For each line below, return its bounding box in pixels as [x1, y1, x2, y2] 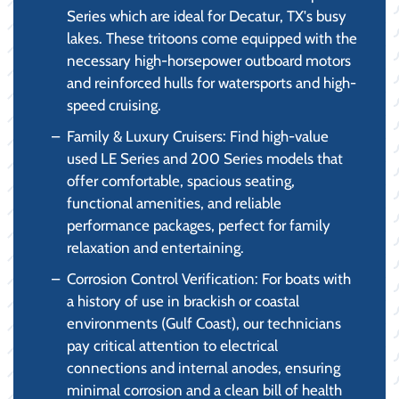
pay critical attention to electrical [67, 336, 278, 354]
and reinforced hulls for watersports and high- [67, 73, 356, 92]
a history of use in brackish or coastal [67, 291, 299, 310]
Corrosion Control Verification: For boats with [67, 269, 351, 288]
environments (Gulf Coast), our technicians [67, 313, 341, 332]
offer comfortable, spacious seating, [67, 171, 295, 190]
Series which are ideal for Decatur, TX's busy [67, 6, 346, 25]
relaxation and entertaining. [67, 238, 244, 256]
